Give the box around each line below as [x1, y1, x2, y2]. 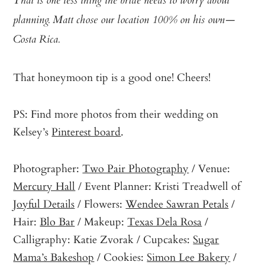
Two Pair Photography [82, 160, 189, 177]
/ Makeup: [75, 213, 128, 230]
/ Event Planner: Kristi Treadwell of [75, 177, 241, 195]
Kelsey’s [13, 123, 52, 140]
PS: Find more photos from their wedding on [13, 105, 219, 122]
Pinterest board [51, 123, 121, 140]
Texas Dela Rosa [127, 213, 202, 230]
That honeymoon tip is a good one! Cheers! [13, 69, 211, 86]
